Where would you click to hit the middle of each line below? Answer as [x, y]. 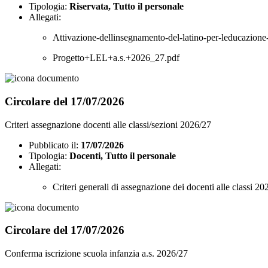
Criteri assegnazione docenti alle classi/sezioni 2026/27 [108, 124]
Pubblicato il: [54, 145]
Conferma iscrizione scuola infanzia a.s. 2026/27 [96, 253]
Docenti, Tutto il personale [123, 156]
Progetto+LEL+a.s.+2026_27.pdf [116, 58]
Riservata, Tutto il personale [127, 7]
